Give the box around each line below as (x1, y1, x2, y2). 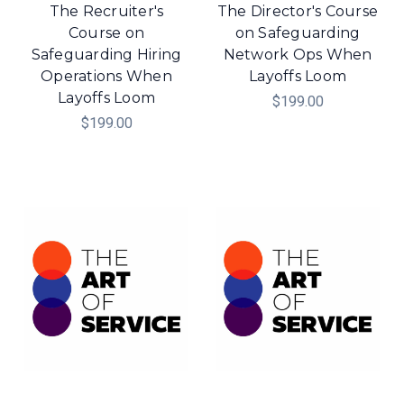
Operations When (41, 67, 172, 85)
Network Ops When (223, 45, 372, 63)
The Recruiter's (49, 2, 164, 20)
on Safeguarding (234, 23, 361, 41)
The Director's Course (216, 2, 379, 20)
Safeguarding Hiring (31, 45, 182, 63)
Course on (68, 23, 145, 41)
